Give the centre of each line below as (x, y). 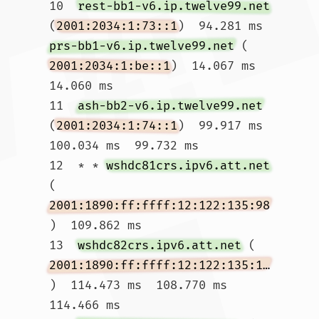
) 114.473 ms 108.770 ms (138, 285)
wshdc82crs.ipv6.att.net (159, 245)
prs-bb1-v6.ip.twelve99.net (142, 46)
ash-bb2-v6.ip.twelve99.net (170, 106)
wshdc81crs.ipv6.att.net (188, 166)
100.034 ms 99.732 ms (124, 146)
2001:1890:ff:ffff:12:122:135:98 (159, 205)
